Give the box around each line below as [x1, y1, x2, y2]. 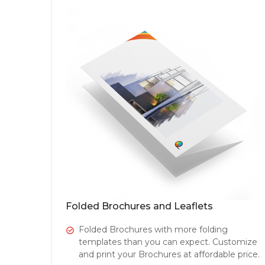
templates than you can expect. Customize [79, 237, 257, 247]
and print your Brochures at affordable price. [79, 249, 260, 260]
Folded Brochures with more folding [79, 224, 228, 235]
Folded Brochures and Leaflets [65, 201, 213, 212]
